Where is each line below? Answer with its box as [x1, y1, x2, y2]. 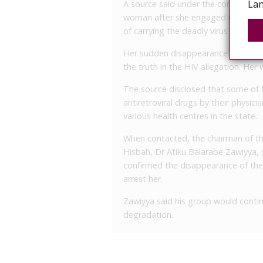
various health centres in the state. [123, 110, 257, 122]
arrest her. [123, 173, 163, 184]
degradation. [123, 209, 173, 220]
